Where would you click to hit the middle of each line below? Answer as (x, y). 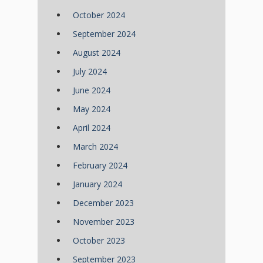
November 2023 (104, 222)
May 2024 (92, 109)
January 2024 (97, 184)
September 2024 (104, 34)
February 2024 (100, 166)
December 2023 (103, 203)
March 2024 (95, 147)
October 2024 (99, 15)
